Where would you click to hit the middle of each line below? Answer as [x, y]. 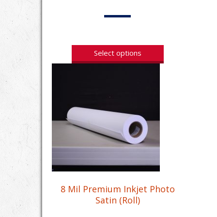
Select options [117, 53]
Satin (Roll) [117, 200]
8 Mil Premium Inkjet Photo [117, 189]
